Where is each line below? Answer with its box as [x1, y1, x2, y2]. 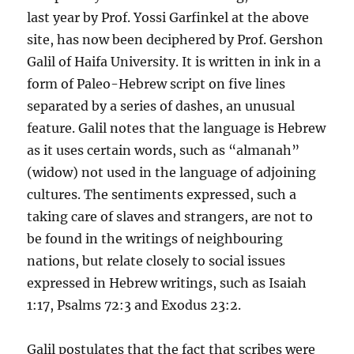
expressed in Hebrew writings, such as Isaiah [27, 274, 307, 291]
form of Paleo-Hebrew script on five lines [27, 75, 286, 92]
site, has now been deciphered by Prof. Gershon [27, 31, 324, 47]
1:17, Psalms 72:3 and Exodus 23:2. [27, 296, 242, 313]
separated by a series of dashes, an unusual [27, 97, 296, 114]
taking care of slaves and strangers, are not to [27, 208, 314, 224]
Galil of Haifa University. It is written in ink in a [27, 53, 322, 70]
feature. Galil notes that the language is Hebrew [27, 119, 326, 136]
